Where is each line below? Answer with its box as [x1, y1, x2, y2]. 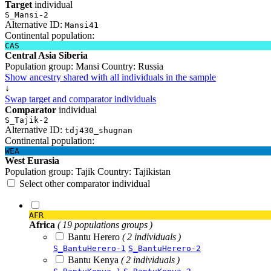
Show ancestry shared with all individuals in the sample [5, 71, 216, 82]
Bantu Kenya [68, 254, 121, 265]
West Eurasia [5, 155, 59, 166]
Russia [135, 60, 163, 71]
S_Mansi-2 [5, 10, 48, 19]
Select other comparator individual [19, 178, 150, 189]
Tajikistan [131, 166, 171, 177]
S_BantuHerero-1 [53, 243, 126, 253]
